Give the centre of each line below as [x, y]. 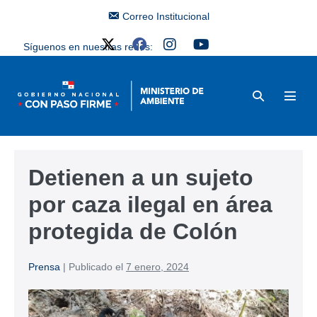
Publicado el [96, 266]
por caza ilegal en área [150, 204]
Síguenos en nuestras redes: [88, 47]
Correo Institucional [166, 16]
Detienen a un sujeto [141, 177]
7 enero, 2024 [157, 266]
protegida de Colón [133, 231]
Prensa [44, 266]
